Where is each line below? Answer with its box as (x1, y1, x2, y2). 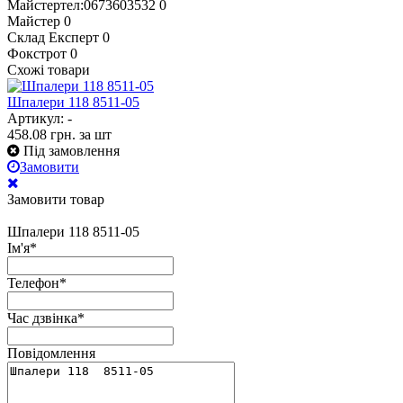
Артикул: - (7, 110, 72, 126)
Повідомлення (7, 345, 95, 361)
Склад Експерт (7, 29, 99, 45)
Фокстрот (7, 45, 67, 61)
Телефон (7, 274, 59, 291)
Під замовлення (23, 142, 120, 158)
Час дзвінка (7, 309, 77, 326)
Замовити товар (7, 191, 104, 207)
